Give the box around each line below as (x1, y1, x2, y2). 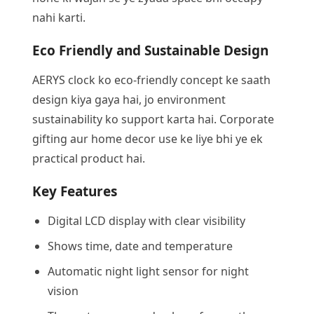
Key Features (32, 182, 117, 200)
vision (48, 282, 78, 299)
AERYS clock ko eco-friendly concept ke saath (32, 71, 271, 88)
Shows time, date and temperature (48, 238, 233, 254)
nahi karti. (32, 9, 86, 25)
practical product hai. (32, 150, 145, 166)
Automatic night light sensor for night (48, 263, 249, 279)
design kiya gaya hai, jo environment (32, 91, 226, 107)
